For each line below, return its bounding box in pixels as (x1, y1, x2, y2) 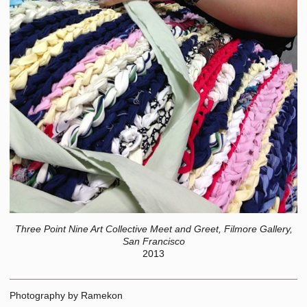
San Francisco (122, 236, 185, 247)
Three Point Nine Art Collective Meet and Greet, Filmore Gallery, (14, 223, 293, 234)
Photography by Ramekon (10, 290, 123, 301)
